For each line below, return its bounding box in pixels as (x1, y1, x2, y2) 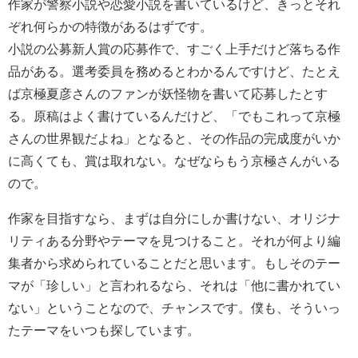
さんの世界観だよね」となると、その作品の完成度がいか (8, 131, 340, 145)
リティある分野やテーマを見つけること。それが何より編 (8, 233, 340, 248)
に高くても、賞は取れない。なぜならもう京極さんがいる (8, 153, 340, 168)
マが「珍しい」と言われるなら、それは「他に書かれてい (8, 278, 340, 292)
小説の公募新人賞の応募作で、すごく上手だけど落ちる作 (8, 42, 340, 56)
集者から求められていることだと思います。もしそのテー (8, 256, 340, 270)
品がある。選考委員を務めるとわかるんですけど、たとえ (8, 64, 340, 78)
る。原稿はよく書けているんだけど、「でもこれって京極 (8, 109, 340, 123)
